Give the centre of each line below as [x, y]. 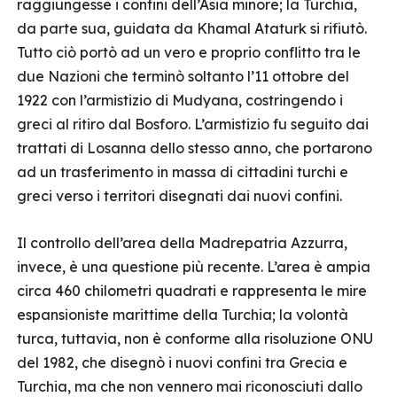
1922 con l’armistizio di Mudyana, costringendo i [180, 100]
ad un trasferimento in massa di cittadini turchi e [183, 172]
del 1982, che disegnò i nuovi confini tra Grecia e [182, 362]
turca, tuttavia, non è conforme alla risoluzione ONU [195, 339]
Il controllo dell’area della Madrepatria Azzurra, [182, 243]
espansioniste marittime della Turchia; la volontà [183, 315]
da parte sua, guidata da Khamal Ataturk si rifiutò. [192, 28]
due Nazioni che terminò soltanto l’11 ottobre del [183, 76]
